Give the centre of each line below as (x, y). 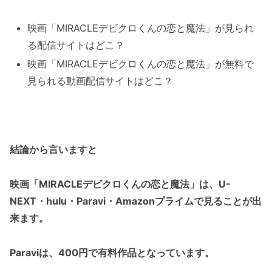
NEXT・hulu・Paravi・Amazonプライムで (107, 201)
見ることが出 (233, 201)
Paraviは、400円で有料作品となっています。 (112, 253)
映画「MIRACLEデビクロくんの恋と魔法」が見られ (141, 28)
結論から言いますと (53, 150)
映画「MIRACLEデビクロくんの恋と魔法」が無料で (141, 63)
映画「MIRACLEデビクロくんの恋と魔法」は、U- (120, 184)
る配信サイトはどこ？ (76, 45)
